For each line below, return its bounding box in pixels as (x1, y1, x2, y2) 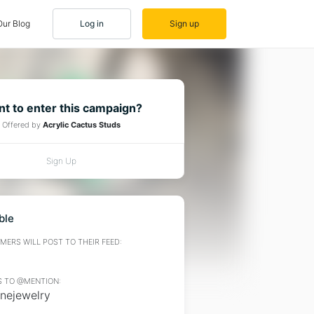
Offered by (2, 120, 43, 130)
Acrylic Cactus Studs (43, 120, 121, 130)
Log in (80, 18, 104, 29)
